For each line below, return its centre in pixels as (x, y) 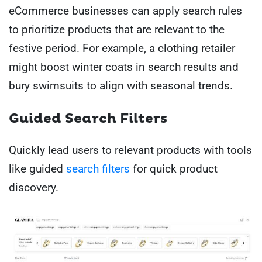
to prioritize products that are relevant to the (117, 29)
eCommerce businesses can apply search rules (125, 11)
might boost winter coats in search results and (124, 67)
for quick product (174, 169)
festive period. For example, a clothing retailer (122, 48)
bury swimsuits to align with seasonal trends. (122, 85)
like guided (37, 169)
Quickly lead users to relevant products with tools (130, 150)
